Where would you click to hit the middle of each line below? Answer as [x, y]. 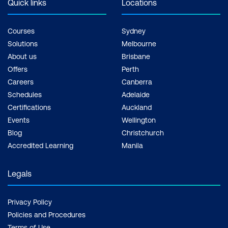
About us [22, 56]
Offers [18, 69]
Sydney [134, 31]
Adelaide [136, 94]
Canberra [137, 82]
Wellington [139, 120]
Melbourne [139, 44]
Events [19, 120]
